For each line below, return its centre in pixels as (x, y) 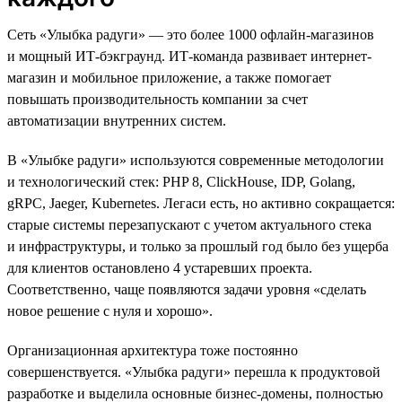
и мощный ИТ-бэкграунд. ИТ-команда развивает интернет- (189, 56)
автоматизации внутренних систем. (117, 120)
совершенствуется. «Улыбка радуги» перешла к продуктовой (194, 371)
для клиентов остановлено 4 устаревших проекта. (160, 267)
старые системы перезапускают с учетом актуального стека (189, 224)
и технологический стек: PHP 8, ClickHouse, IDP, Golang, (181, 181)
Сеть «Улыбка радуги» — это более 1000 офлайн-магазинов (191, 34)
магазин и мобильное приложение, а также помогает (169, 77)
